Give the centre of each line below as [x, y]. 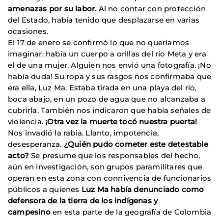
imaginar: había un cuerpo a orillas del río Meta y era [107, 54]
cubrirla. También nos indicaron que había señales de [110, 110]
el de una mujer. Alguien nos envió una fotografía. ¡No [110, 65]
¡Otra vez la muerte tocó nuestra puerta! [121, 121]
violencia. [27, 121]
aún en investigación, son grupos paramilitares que [105, 166]
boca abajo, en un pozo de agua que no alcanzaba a [107, 99]
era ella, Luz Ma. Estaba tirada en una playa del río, [102, 87]
